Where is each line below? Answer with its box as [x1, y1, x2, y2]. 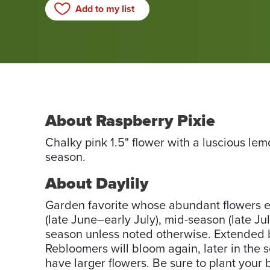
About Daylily [45, 174, 148, 194]
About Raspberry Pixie [45, 111, 215, 131]
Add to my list [75, 2, 134, 15]
